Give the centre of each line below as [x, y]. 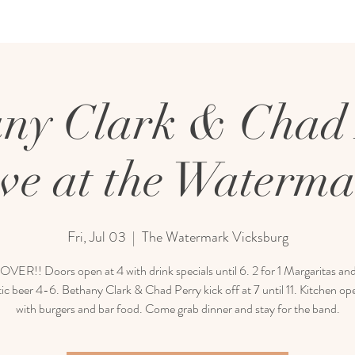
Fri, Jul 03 [96, 237]
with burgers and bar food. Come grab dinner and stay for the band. [177, 309]
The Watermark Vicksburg [215, 237]
